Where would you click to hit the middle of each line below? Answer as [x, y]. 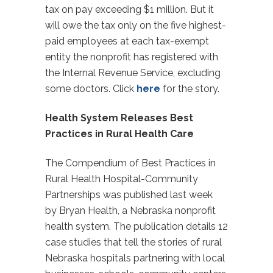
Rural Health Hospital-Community [122, 179]
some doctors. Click [91, 89]
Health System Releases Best [119, 118]
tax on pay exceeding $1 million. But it [129, 9]
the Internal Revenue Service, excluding [133, 73]
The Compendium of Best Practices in [130, 163]
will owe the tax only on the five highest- [136, 25]
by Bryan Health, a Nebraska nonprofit [130, 211]
